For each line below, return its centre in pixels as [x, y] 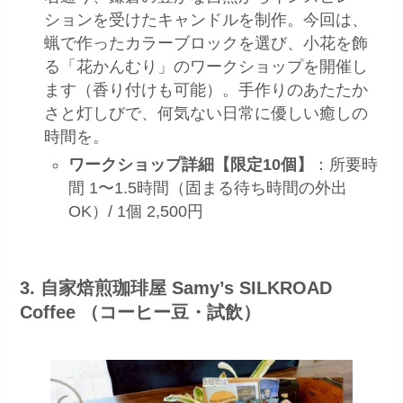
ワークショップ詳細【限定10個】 [191, 164]
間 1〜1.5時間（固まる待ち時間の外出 [208, 188]
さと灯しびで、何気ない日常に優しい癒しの [206, 114]
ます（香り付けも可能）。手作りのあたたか [206, 90]
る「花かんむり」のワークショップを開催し [206, 67]
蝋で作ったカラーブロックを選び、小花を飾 [206, 44]
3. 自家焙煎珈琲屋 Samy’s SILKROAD [176, 288]
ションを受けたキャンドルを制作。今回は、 [206, 20]
